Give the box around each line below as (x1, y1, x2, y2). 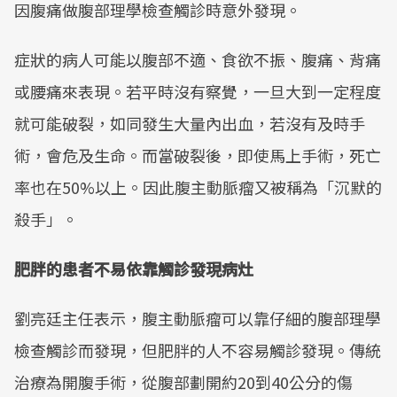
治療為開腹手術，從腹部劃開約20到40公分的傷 (14, 370, 353, 393)
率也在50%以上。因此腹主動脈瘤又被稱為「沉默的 (14, 175, 382, 198)
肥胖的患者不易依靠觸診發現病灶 (14, 257, 253, 280)
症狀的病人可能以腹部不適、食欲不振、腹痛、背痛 (14, 48, 381, 71)
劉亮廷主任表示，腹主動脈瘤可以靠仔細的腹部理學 (14, 307, 381, 330)
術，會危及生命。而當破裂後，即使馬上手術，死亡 (14, 144, 381, 167)
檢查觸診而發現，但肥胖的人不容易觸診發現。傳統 (14, 339, 381, 362)
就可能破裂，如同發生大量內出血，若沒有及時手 (14, 112, 365, 135)
